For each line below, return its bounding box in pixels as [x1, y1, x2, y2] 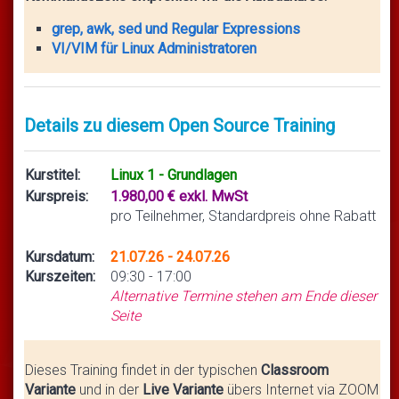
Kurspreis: [25, 188, 88, 206]
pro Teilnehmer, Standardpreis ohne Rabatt [110, 208, 376, 225]
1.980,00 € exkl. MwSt [110, 188, 248, 206]
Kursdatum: [25, 248, 109, 266]
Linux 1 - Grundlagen [110, 167, 237, 184]
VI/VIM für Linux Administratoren [52, 40, 256, 58]
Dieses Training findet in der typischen [25, 362, 261, 379]
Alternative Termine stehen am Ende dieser [110, 288, 377, 305]
